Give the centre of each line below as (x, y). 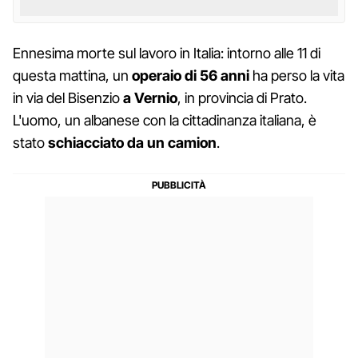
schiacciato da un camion (132, 142)
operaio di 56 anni (191, 75)
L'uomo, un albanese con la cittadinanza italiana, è (165, 120)
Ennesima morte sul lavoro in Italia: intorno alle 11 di (167, 53)
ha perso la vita (297, 75)
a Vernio (150, 97)
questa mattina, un (72, 75)
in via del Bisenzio (68, 97)
